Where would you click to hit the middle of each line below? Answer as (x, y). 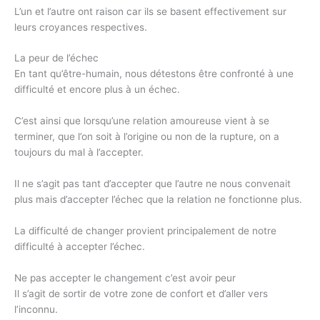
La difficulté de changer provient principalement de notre (145, 231)
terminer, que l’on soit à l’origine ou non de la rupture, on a (147, 137)
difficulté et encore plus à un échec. (97, 90)
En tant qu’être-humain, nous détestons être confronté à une (154, 74)
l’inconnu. (36, 310)
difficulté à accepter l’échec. (80, 247)
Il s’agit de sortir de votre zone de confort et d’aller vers (141, 294)
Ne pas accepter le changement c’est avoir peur (125, 278)
